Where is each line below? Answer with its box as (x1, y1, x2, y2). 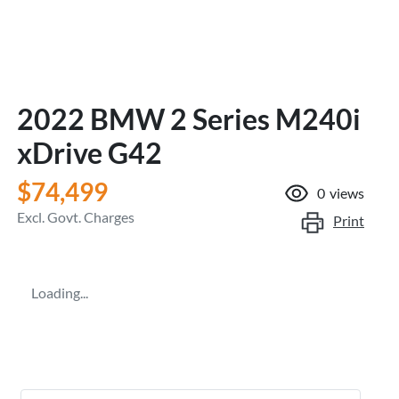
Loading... (31, 283, 88, 301)
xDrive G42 (17, 134, 162, 170)
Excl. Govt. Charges (17, 208, 134, 225)
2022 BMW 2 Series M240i (17, 101, 361, 136)
